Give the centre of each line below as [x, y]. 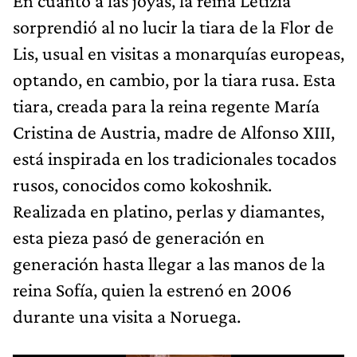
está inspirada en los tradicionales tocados [175, 158]
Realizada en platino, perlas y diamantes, [169, 210]
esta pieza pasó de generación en [139, 237]
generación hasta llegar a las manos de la [169, 263]
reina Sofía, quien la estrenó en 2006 [152, 289]
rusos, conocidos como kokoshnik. [142, 184]
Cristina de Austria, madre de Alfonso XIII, [174, 131]
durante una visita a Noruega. [127, 316]
